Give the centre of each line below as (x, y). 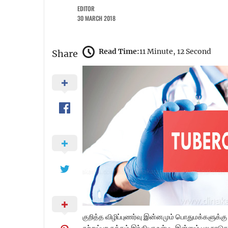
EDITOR (86, 8)
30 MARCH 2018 (96, 18)
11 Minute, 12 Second (175, 52)
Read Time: (119, 52)
